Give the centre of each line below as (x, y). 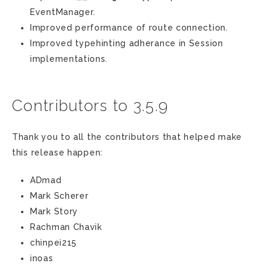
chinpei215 (53, 243)
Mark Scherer (59, 196)
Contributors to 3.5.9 (90, 106)
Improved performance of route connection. (129, 28)
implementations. (69, 59)
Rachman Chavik (66, 227)
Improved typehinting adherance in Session (127, 43)
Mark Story (54, 211)
